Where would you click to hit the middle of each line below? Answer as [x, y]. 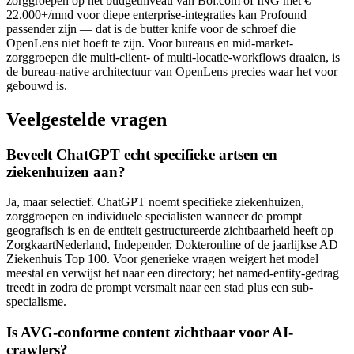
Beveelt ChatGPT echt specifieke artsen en [142, 154]
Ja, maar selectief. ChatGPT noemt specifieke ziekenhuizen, [155, 202]
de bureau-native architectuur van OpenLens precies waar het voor [172, 71]
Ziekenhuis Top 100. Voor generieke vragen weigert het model [162, 259]
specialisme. [36, 302]
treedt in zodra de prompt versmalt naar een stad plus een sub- [160, 288]
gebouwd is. [37, 85]
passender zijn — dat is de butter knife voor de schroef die [151, 28]
